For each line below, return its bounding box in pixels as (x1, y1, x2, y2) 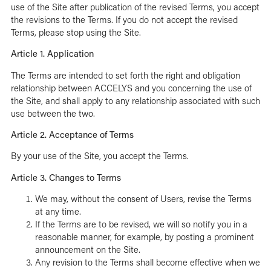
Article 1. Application (10, 47, 94, 60)
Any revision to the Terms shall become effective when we (34, 256, 260, 269)
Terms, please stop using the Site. (10, 25, 141, 38)
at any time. (34, 205, 81, 218)
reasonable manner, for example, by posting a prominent (34, 230, 254, 243)
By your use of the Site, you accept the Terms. (10, 149, 189, 162)
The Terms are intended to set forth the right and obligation (10, 68, 240, 81)
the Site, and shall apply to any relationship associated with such (10, 94, 260, 106)
